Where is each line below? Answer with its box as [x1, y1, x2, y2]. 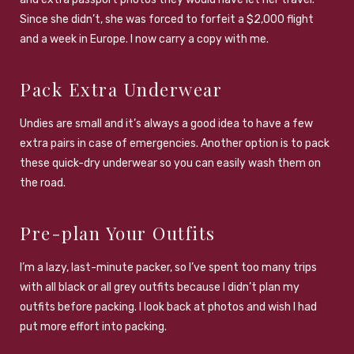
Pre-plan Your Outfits [20, 220, 216, 245]
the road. [20, 175, 66, 190]
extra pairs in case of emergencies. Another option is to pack [20, 136, 330, 150]
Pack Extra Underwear [20, 77, 222, 101]
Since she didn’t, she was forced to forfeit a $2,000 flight [20, 12, 314, 26]
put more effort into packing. [20, 319, 167, 333]
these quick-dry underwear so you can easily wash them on [20, 156, 321, 170]
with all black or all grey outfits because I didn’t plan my [20, 280, 299, 294]
